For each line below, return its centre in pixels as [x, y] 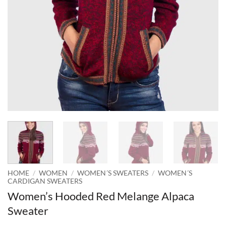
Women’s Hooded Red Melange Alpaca [101, 196]
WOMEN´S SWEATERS [113, 173]
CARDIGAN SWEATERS [45, 181]
